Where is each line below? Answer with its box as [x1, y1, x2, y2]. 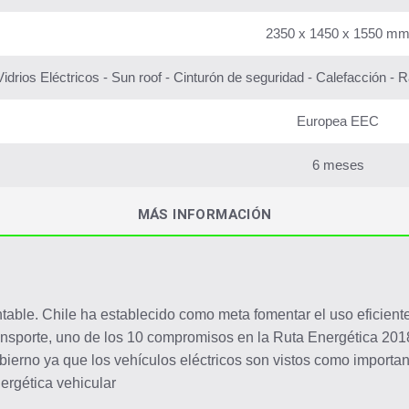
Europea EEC [297, 113, 379, 130]
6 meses [311, 157, 364, 173]
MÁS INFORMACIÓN [137, 204, 272, 225]
